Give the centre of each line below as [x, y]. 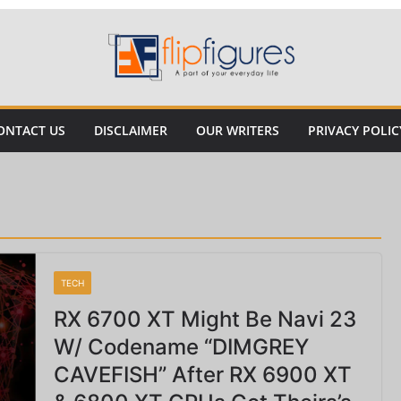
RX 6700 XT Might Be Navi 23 [205, 319]
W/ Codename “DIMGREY [181, 347]
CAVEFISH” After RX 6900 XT [202, 375]
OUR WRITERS [238, 130]
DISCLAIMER [131, 130]
